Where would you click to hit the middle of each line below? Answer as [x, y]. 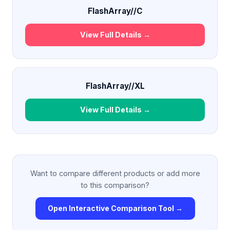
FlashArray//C [115, 11]
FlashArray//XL [115, 86]
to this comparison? [115, 185]
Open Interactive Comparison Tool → [115, 208]
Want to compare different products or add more [115, 173]
